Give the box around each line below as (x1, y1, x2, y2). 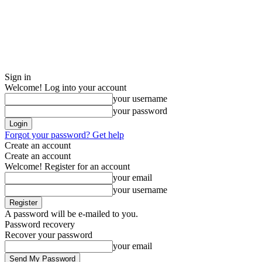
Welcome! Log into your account (5, 82, 126, 92)
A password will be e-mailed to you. (5, 209, 138, 219)
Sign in (5, 72, 31, 82)
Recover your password (5, 230, 92, 240)
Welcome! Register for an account (5, 161, 130, 171)
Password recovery (5, 219, 75, 229)
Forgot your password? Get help (5, 130, 124, 140)
